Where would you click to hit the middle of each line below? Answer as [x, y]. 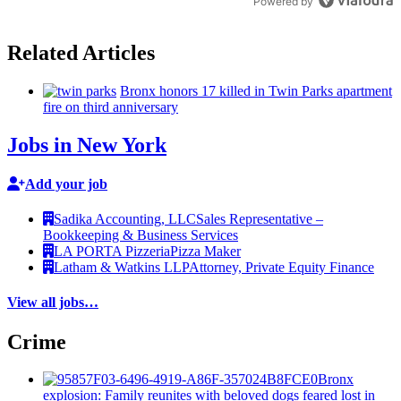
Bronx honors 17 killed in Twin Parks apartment [256, 90]
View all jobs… [53, 303]
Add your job [66, 183]
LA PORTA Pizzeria [112, 252]
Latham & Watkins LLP [121, 268]
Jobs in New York [87, 145]
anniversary [145, 107]
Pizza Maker [205, 252]
